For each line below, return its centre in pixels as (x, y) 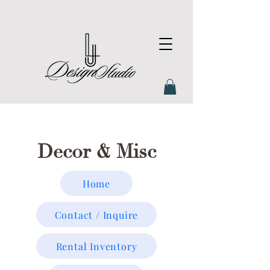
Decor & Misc (96, 152)
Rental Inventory (96, 246)
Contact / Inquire (96, 215)
